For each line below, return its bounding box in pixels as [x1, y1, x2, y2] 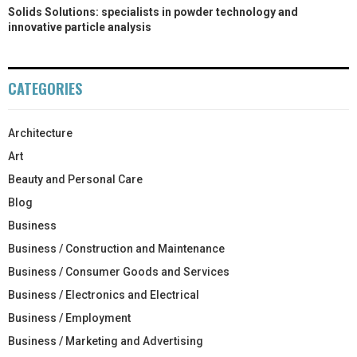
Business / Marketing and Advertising [8, 334, 203, 347]
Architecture [8, 126, 73, 139]
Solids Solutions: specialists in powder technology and [8, 5, 298, 18]
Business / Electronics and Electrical [8, 288, 199, 301]
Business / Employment [8, 311, 131, 324]
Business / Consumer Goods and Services [8, 265, 229, 278]
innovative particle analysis [8, 20, 151, 33]
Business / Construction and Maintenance [8, 241, 225, 255]
